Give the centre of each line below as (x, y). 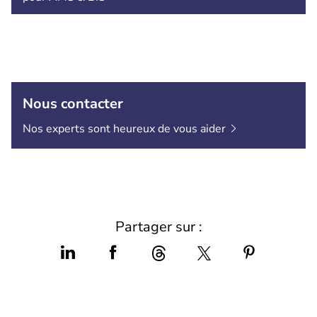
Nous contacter (73, 104)
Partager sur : (158, 227)
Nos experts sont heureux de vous (110, 129)
